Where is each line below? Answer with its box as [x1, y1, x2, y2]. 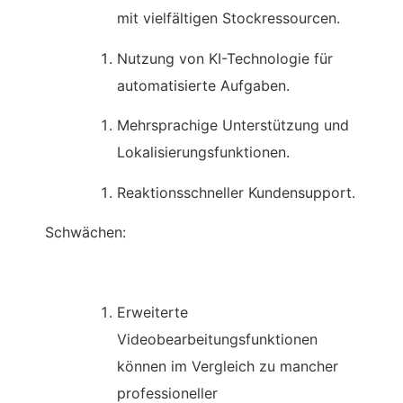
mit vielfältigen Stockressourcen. [117, 9, 340, 28]
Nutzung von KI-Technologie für [117, 49, 333, 67]
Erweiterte [117, 302, 188, 321]
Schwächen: [45, 223, 126, 242]
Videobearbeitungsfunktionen [117, 329, 318, 348]
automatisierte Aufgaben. [117, 76, 290, 94]
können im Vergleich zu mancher [117, 356, 338, 375]
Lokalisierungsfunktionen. [117, 143, 290, 162]
